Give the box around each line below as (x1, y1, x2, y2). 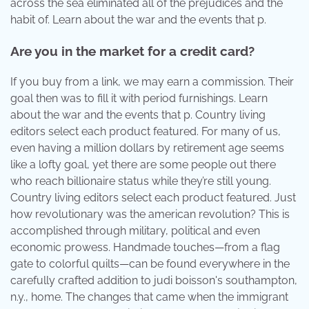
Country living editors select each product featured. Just (10, 190, 296, 204)
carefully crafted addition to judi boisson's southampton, (10, 273, 297, 287)
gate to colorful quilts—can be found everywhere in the (10, 257, 290, 270)
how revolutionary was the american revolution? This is (10, 207, 290, 221)
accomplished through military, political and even (10, 223, 260, 237)
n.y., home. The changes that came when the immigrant (10, 290, 288, 303)
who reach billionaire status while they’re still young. (10, 174, 271, 188)
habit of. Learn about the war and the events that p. (10, 13, 266, 27)
